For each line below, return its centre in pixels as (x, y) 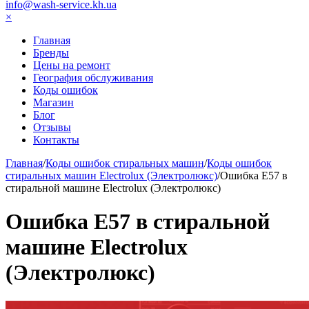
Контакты (56, 140)
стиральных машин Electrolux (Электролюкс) (111, 176)
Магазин (53, 102)
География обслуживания (93, 78)
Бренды (51, 53)
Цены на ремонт (72, 65)
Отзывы (52, 127)
